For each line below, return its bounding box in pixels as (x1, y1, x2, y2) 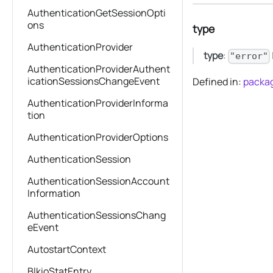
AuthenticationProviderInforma (27, 96, 168, 110)
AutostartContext (27, 243, 106, 256)
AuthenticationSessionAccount (27, 174, 169, 188)
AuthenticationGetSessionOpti (27, 6, 166, 19)
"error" (230, 51, 269, 62)
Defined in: (193, 75, 243, 89)
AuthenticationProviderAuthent (27, 62, 170, 76)
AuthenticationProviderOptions (27, 130, 168, 144)
